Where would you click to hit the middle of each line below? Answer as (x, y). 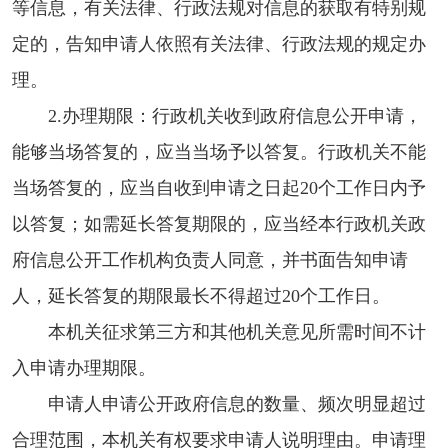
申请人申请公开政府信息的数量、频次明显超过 (237, 403)
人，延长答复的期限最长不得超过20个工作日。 (201, 295)
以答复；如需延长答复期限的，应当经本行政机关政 (219, 223)
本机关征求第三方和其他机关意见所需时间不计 (237, 331)
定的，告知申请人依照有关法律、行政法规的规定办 (219, 43)
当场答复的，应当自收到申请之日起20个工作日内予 (219, 187)
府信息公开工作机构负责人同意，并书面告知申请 (210, 259)
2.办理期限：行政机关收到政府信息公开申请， (235, 115)
